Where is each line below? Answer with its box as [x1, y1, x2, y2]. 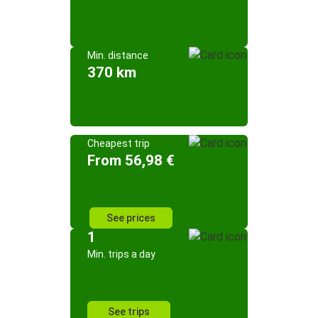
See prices [106, 212, 155, 224]
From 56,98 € [87, 152, 175, 169]
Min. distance [87, 50, 148, 61]
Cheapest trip [87, 138, 150, 149]
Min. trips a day [87, 248, 155, 260]
